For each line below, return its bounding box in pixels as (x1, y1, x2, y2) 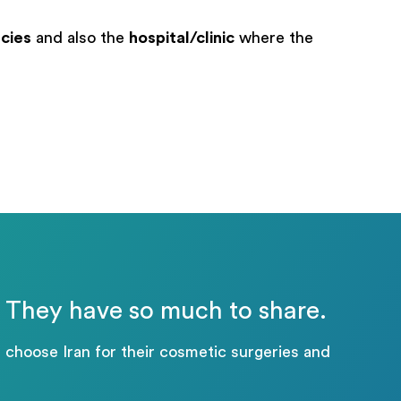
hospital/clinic (129, 30, 235, 47)
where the (235, 30, 313, 47)
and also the (31, 30, 129, 47)
